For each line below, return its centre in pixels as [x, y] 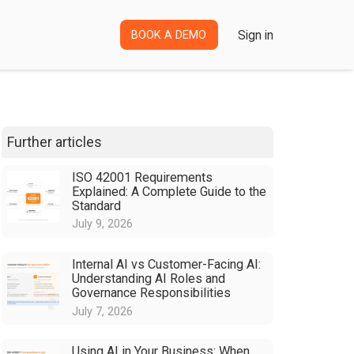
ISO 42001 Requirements [143, 177]
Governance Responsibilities [152, 292]
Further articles [54, 141]
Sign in [255, 35]
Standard [97, 205]
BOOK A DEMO [169, 35]
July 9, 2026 [103, 224]
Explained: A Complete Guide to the [169, 191]
